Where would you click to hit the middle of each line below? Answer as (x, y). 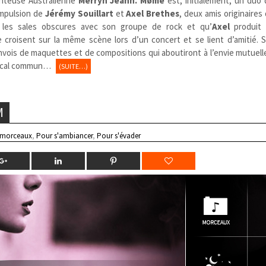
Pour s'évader (119, 135)
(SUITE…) (74, 66)
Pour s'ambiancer (65, 135)
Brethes (163, 13)
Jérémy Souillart (78, 13)
